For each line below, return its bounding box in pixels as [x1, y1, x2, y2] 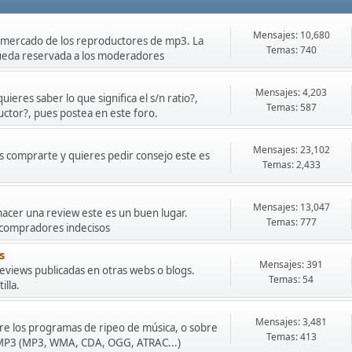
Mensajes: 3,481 [255, 314, 327, 328]
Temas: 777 [266, 214, 317, 229]
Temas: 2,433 [262, 157, 321, 171]
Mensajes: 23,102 [252, 142, 330, 156]
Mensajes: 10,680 [252, 27, 330, 42]
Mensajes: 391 [259, 257, 323, 271]
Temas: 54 [269, 272, 313, 286]
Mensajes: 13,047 [252, 200, 330, 214]
